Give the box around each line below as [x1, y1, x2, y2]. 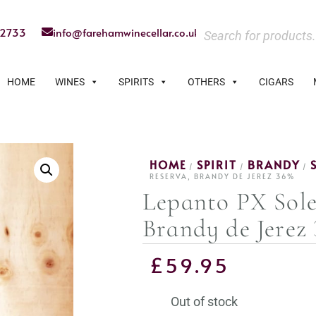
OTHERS [188, 76, 225, 87]
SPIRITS [119, 76, 154, 87]
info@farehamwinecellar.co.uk [53, 25, 200, 39]
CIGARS [259, 76, 293, 87]
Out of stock [171, 293, 238, 309]
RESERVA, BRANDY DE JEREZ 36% [150, 171, 295, 181]
